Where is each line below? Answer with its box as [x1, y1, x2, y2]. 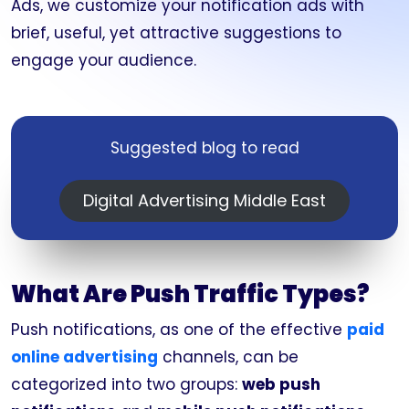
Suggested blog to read [110, 137, 299, 159]
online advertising [11, 346, 158, 368]
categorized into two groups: [11, 373, 242, 395]
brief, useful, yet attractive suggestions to [11, 22, 341, 44]
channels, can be [158, 346, 299, 368]
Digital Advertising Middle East [83, 189, 326, 212]
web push [242, 373, 320, 395]
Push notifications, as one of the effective [11, 319, 347, 341]
